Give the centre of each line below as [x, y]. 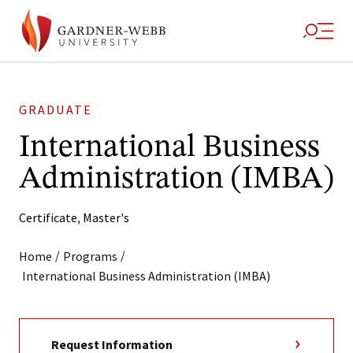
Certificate [48, 217]
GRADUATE [56, 110]
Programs [90, 256]
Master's [106, 217]
